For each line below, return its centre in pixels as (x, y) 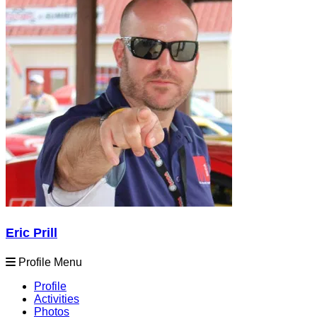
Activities (57, 299)
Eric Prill (31, 232)
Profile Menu (49, 262)
